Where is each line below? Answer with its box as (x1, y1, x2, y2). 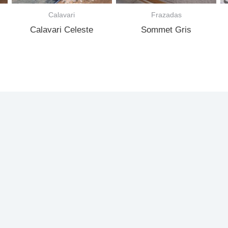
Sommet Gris (141, 25, 192, 35)
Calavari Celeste (30, 25, 94, 35)
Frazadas (151, 10, 182, 19)
